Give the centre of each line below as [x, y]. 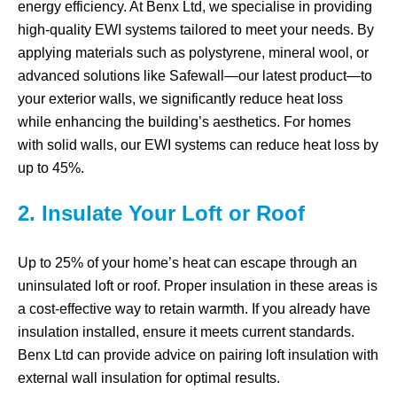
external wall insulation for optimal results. [149, 378]
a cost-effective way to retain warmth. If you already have [194, 309]
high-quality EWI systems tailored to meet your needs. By [196, 30]
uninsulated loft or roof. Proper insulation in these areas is [198, 286]
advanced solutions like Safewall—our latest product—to [195, 76]
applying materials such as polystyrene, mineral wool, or [193, 53]
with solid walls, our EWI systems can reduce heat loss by [198, 145]
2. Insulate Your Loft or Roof [161, 213]
